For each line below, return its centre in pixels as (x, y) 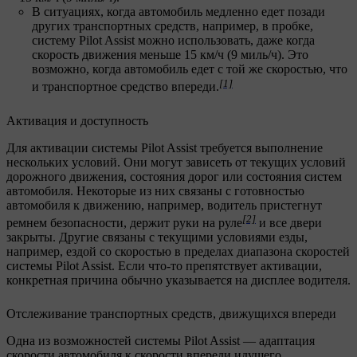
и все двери (289, 222)
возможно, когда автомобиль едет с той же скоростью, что (190, 69)
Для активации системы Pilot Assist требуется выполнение (165, 147)
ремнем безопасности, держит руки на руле (124, 222)
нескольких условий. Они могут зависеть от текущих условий (176, 162)
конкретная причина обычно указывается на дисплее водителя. (178, 280)
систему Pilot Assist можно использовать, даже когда (173, 41)
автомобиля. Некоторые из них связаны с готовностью (155, 190)
